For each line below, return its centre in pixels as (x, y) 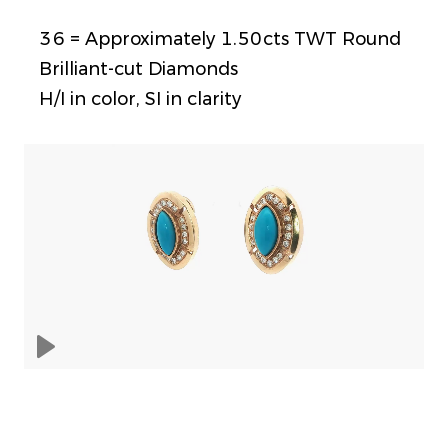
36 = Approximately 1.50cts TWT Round (220, 39)
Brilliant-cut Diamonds (138, 69)
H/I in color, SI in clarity (140, 99)
